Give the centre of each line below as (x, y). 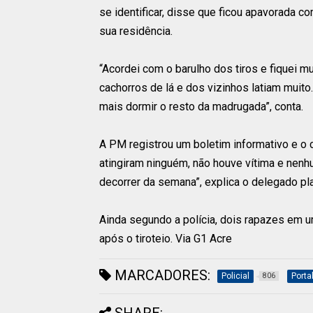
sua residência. (136, 31)
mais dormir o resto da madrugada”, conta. (201, 107)
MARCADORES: (161, 276)
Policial (235, 276)
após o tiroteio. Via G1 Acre (166, 239)
